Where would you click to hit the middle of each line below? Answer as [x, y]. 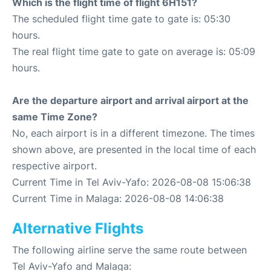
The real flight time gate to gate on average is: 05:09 [134, 51]
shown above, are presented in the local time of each [134, 149]
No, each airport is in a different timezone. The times [133, 133]
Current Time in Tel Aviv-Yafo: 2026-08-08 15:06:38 [132, 182]
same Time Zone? [55, 117]
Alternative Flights [78, 228]
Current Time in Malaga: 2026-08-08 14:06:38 [118, 198]
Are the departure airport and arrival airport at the [130, 100]
